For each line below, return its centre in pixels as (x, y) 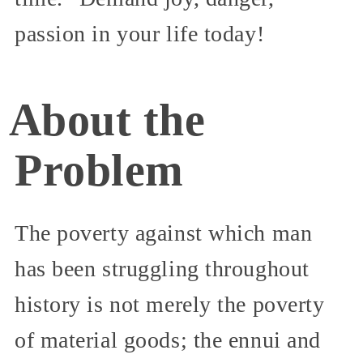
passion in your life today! (140, 33)
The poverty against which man (164, 233)
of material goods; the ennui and (168, 340)
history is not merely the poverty (170, 304)
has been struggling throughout (162, 268)
